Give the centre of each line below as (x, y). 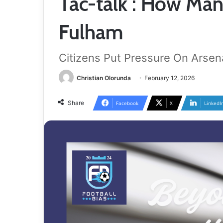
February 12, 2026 (169, 78)
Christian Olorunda (104, 78)
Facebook (127, 103)
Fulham (91, 32)
